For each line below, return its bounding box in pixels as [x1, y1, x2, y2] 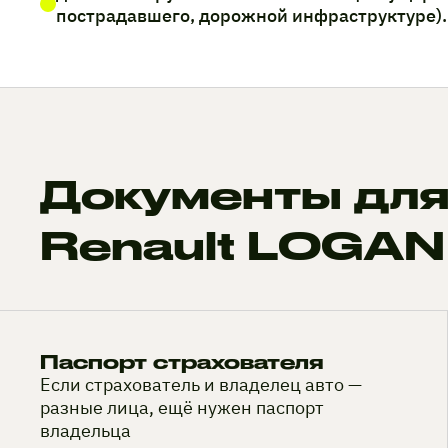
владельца [40, 419, 131, 443]
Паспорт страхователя [40, 351, 323, 374]
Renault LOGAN [40, 221, 445, 268]
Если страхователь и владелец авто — [40, 373, 362, 397]
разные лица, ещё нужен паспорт [40, 396, 324, 420]
